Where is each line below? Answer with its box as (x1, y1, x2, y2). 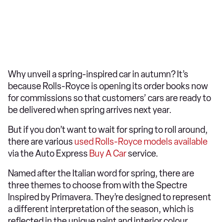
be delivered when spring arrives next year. (8, 105, 173, 115)
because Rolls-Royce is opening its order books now (8, 81, 208, 92)
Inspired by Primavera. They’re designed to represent (8, 192, 211, 203)
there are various (8, 136, 74, 147)
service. (126, 148, 158, 159)
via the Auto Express (8, 148, 89, 159)
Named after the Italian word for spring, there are (8, 168, 194, 179)
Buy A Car (89, 148, 126, 159)
